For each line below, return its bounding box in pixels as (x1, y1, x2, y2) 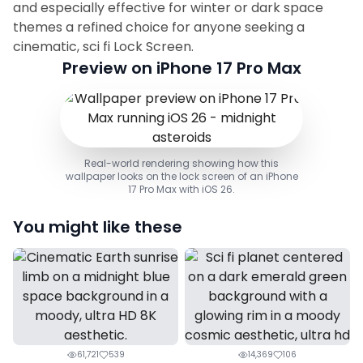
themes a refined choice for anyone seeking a (13, 18, 305, 36)
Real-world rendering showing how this (84, 156, 279, 170)
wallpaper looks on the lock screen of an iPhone (65, 169, 298, 183)
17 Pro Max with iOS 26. (128, 182, 235, 196)
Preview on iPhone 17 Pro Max (62, 57, 301, 79)
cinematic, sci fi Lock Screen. (13, 37, 194, 56)
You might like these (13, 216, 182, 238)
